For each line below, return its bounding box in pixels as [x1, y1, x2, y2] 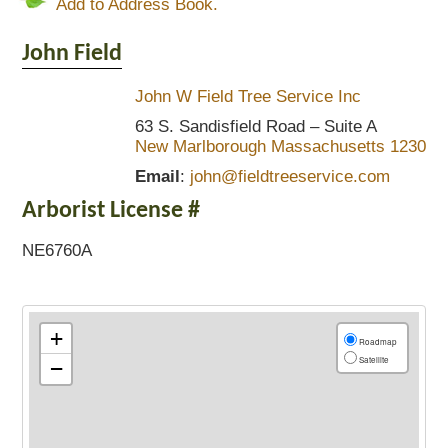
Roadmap [356, 336, 397, 347]
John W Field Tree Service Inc [134, 87, 361, 106]
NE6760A [22, 241, 93, 260]
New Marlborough [134, 137, 266, 156]
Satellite [356, 354, 389, 365]
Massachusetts [270, 137, 385, 156]
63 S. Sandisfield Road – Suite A [134, 117, 377, 136]
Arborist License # [22, 199, 201, 223]
